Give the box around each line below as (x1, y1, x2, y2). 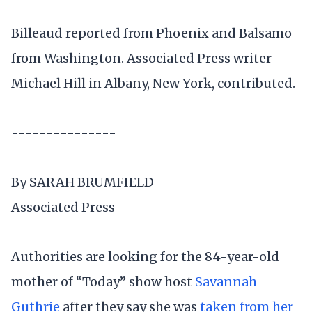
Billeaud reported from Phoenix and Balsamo (11, 24, 292, 41)
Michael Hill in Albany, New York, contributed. (11, 75, 295, 91)
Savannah (195, 274, 257, 290)
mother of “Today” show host (11, 274, 195, 290)
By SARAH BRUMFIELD (11, 173, 154, 190)
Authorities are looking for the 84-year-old (11, 249, 279, 265)
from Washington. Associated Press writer (11, 49, 272, 66)
